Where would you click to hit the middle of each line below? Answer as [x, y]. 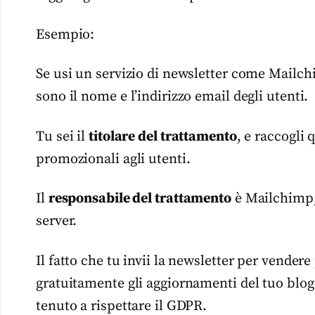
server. [57, 221]
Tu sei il [62, 136]
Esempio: [65, 34]
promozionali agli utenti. [113, 159]
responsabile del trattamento [140, 199]
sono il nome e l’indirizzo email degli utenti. [172, 97]
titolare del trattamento [163, 136]
